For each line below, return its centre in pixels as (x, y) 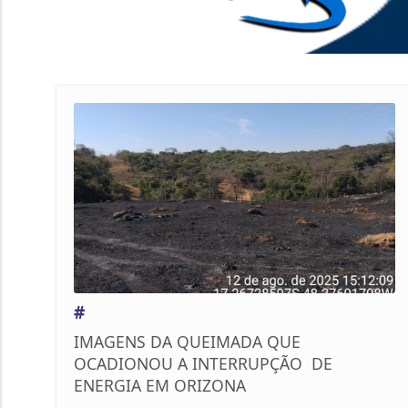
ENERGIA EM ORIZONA (160, 386)
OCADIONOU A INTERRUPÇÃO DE (203, 364)
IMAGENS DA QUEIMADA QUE (187, 342)
